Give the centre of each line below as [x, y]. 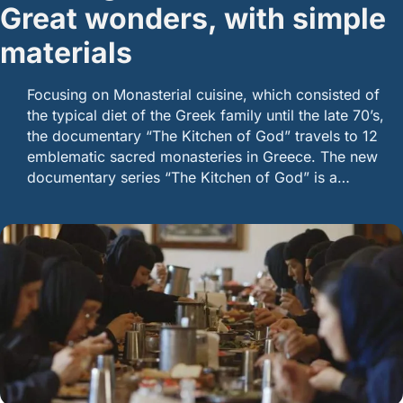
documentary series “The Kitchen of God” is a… [188, 177]
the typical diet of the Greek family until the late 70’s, [206, 115]
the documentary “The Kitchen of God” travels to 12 [202, 135]
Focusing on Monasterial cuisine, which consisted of [203, 94]
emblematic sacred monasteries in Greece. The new [202, 156]
